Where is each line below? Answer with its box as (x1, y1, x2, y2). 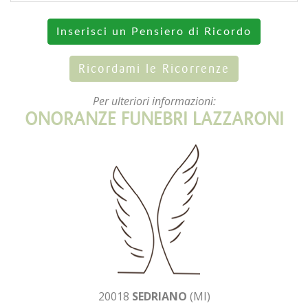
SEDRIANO (131, 288, 187, 304)
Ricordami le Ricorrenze (78, 61, 230, 76)
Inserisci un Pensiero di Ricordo (56, 25, 252, 37)
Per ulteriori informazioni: (92, 93, 216, 109)
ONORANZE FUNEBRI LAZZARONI (24, 108, 284, 129)
